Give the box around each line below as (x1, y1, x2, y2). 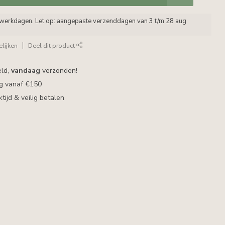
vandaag (11, 66, 41, 75)
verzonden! (40, 66, 78, 75)
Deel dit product (28, 41, 77, 50)
